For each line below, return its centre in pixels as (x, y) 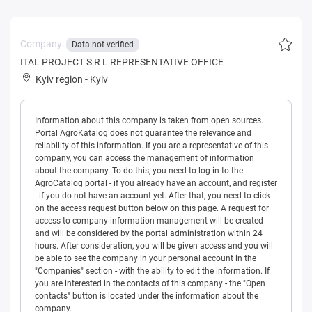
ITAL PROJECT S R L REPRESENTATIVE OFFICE (122, 62)
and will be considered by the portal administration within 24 (149, 233)
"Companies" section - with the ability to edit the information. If (152, 271)
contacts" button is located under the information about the (147, 296)
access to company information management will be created (149, 220)
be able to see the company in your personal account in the (146, 258)
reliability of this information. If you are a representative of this (151, 145)
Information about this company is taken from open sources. (149, 120)
